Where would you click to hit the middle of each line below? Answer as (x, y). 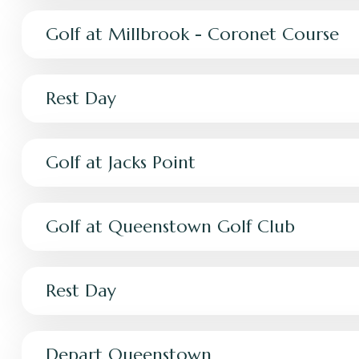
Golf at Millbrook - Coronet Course (192, 34)
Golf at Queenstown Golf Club (170, 226)
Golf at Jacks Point (121, 162)
